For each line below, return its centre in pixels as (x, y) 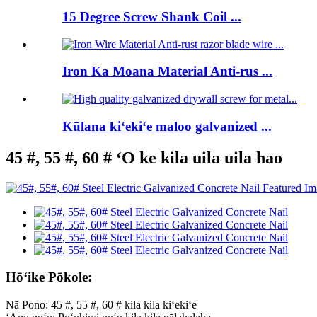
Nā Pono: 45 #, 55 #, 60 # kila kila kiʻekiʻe (101, 305)
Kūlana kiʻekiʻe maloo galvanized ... (167, 126)
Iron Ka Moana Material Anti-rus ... (167, 71)
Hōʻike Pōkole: (49, 277)
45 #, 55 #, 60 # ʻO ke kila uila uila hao (144, 157)
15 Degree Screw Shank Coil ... (152, 16)
